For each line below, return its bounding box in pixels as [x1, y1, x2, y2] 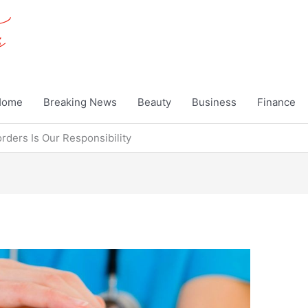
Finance [257, 96, 296, 109]
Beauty [137, 96, 171, 109]
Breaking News [43, 96, 117, 109]
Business [192, 96, 236, 109]
